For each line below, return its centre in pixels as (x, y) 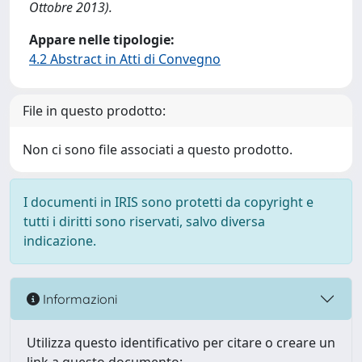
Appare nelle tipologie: (102, 40)
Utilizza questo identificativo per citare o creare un (181, 343)
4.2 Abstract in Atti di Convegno (125, 59)
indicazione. (60, 241)
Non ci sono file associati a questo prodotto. (158, 149)
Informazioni (78, 299)
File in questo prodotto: (94, 111)
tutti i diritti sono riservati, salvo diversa (144, 221)
